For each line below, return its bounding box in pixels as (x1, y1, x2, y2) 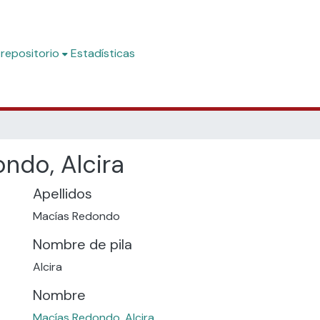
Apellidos (33, 184, 92, 203)
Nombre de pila (33, 235, 132, 254)
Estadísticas (70, 46, 135, 61)
